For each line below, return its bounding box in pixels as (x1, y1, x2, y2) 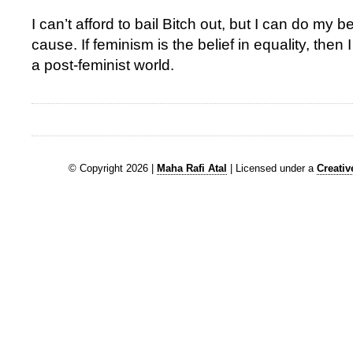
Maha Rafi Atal (157, 162, 227, 174)
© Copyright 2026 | (69, 162, 157, 174)
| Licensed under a (227, 162, 317, 174)
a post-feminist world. (32, 57, 174, 73)
